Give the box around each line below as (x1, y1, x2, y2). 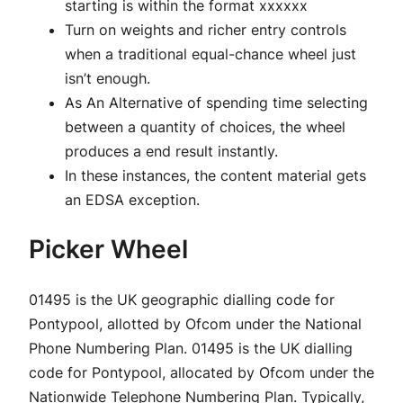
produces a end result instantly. (65, 142, 278, 161)
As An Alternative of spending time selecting (65, 94, 368, 112)
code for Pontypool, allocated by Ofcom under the (29, 363, 374, 381)
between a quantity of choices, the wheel (65, 118, 345, 137)
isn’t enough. (65, 69, 150, 88)
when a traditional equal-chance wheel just (65, 45, 356, 64)
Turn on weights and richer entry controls (65, 21, 346, 40)
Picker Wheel (29, 234, 188, 265)
